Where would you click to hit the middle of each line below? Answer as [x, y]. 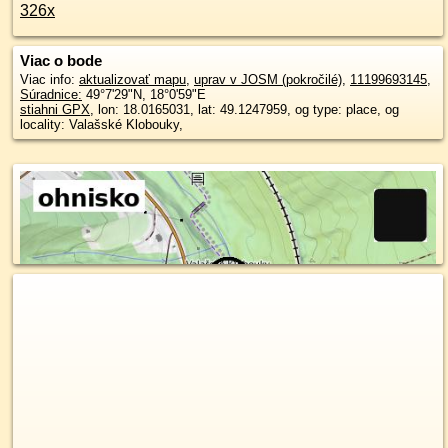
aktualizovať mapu [132, 79]
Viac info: [49, 79]
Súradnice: [51, 94]
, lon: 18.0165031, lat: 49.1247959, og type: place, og [244, 109]
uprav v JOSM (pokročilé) [268, 79]
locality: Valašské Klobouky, [101, 124]
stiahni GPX [55, 109]
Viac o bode [61, 60]
